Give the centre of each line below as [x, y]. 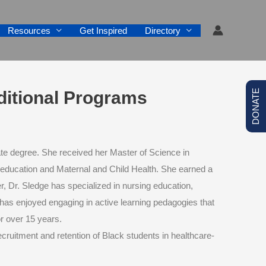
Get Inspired [103, 30]
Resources [29, 30]
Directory [163, 30]
